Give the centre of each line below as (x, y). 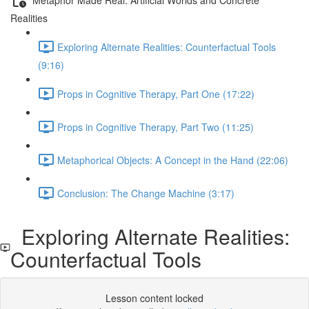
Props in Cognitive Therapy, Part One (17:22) (156, 93)
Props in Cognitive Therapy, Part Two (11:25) (156, 127)
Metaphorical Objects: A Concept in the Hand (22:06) (173, 160)
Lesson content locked (154, 298)
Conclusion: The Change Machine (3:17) (146, 193)
